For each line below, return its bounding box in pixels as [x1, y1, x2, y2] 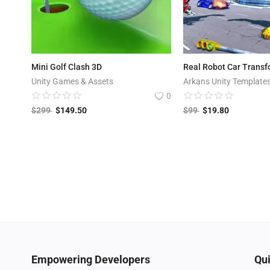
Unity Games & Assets [31, 77, 113, 87]
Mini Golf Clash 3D [31, 62, 102, 72]
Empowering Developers [31, 253, 150, 266]
